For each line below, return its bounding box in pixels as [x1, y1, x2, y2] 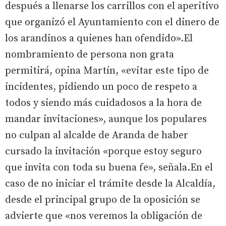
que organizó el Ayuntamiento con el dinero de [5, 16, 219, 29]
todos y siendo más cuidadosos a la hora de [5, 97, 202, 109]
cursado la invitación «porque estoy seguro [5, 145, 202, 158]
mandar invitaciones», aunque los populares [5, 113, 207, 126]
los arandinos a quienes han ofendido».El [5, 32, 193, 45]
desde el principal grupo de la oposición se [5, 194, 200, 206]
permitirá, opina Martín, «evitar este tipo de [5, 65, 209, 77]
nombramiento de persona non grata [5, 48, 174, 61]
